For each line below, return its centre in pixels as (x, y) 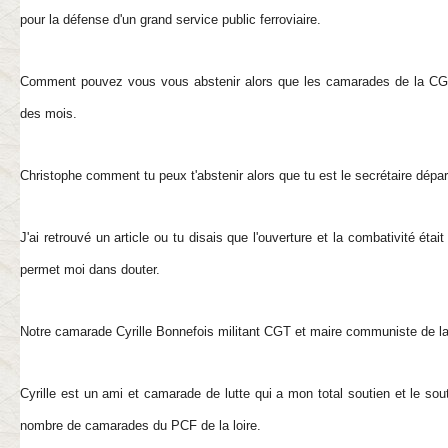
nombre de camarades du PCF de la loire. (140, 425)
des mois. (48, 113)
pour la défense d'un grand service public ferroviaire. (170, 19)
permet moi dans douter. (90, 269)
